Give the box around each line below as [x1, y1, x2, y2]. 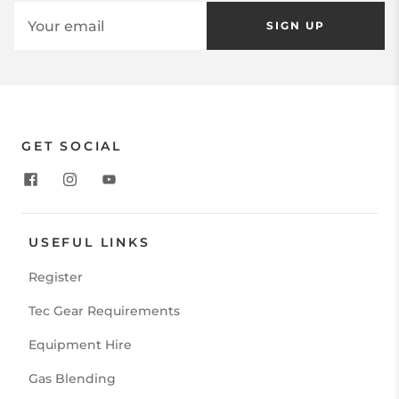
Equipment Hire [28, 337, 132, 354]
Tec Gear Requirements [28, 303, 180, 320]
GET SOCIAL [21, 138, 122, 155]
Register [28, 269, 83, 286]
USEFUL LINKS [28, 234, 151, 251]
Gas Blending [28, 370, 116, 387]
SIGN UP [266, 19, 325, 33]
